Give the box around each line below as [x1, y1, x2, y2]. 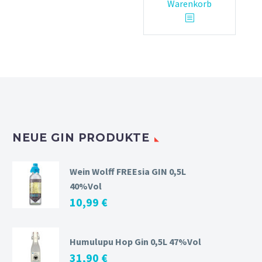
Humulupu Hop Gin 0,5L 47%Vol [70, 235, 201, 247]
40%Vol [70, 180, 102, 192]
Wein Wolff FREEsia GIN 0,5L [70, 165, 186, 177]
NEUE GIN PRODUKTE [12, 131, 150, 145]
